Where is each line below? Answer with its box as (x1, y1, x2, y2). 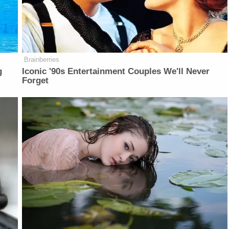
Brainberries (24, 55, 60, 63)
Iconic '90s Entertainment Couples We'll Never (22, 66, 210, 76)
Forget (22, 75, 49, 85)
